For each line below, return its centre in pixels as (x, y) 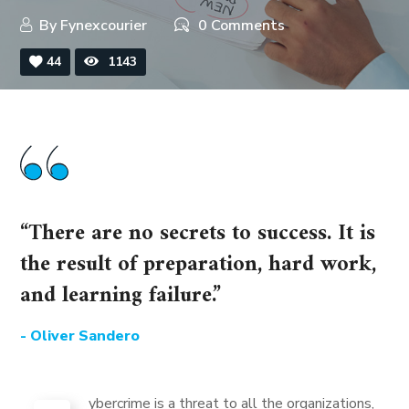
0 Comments (242, 26)
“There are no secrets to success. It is (198, 234)
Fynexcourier (104, 26)
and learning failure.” (121, 296)
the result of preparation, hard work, (199, 265)
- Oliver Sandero (80, 336)
